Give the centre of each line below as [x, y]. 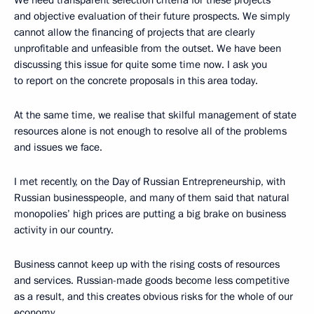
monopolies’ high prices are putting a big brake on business [150, 214]
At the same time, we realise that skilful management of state [155, 115]
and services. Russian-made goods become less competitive [152, 280]
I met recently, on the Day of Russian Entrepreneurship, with [150, 182]
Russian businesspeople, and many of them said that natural [152, 198]
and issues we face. [58, 147]
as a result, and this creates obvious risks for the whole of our [153, 296]
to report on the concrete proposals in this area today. [136, 81]
